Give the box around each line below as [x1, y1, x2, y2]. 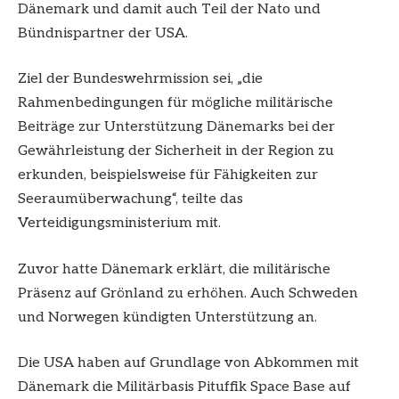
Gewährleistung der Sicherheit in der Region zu [18, 142, 334, 160]
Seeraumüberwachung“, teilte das [18, 191, 243, 208]
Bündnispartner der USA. [18, 24, 188, 42]
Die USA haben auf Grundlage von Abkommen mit [18, 354, 359, 372]
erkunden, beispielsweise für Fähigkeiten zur [18, 167, 318, 184]
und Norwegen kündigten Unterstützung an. [18, 308, 317, 326]
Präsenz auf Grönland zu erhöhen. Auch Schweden [18, 284, 358, 302]
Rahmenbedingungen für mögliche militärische [18, 94, 333, 112]
